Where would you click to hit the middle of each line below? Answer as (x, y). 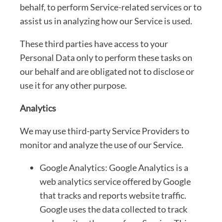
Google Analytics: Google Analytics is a (114, 167)
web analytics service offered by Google (115, 181)
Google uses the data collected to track (113, 209)
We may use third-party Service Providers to (105, 131)
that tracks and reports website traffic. (113, 195)
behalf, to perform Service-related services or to (111, 7)
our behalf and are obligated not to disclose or (107, 71)
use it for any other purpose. (73, 85)
